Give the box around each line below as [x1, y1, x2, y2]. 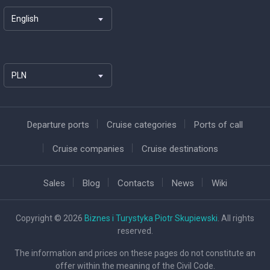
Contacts [117, 177, 154, 189]
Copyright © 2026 [16, 213, 84, 223]
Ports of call [194, 119, 243, 130]
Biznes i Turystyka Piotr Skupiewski [84, 213, 218, 223]
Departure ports [27, 119, 89, 130]
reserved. [117, 225, 153, 236]
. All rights [218, 213, 254, 223]
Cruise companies [52, 143, 124, 154]
